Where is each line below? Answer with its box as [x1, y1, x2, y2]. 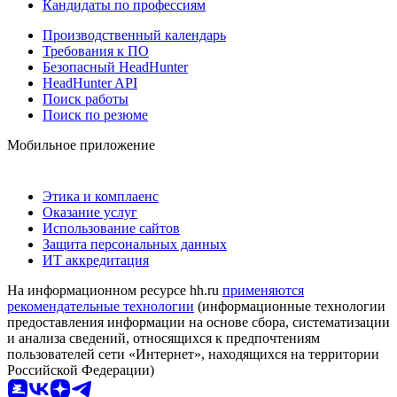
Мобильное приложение [7, 136, 155, 152]
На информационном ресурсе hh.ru [7, 282, 222, 298]
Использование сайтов [43, 220, 180, 236]
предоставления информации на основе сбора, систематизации [7, 314, 390, 330]
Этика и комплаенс [43, 188, 159, 204]
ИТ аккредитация [43, 252, 149, 268]
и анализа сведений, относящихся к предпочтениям [7, 330, 320, 346]
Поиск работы [43, 90, 128, 106]
